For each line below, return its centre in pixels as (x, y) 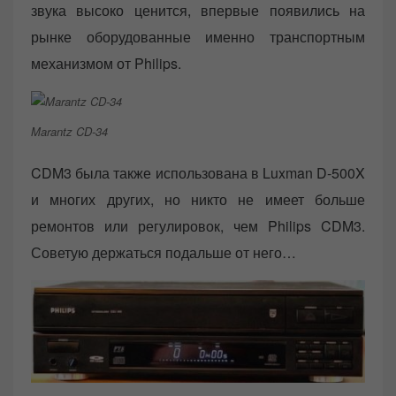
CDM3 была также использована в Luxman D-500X (198, 172)
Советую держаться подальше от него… (164, 252)
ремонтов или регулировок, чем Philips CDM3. (198, 225)
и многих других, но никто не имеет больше (198, 199)
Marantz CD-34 (69, 132)
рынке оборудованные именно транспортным (198, 36)
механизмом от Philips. (106, 63)
